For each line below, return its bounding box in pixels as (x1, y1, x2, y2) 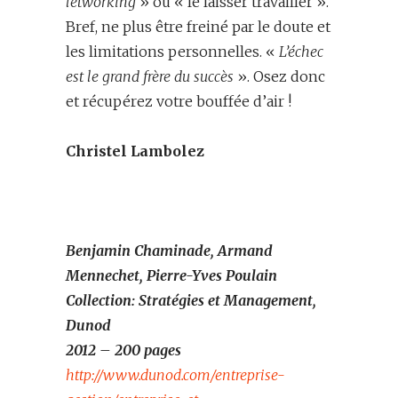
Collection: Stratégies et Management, (66, 291, 316, 310)
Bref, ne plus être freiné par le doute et (66, 18, 330, 36)
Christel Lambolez (66, 142, 204, 161)
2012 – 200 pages (66, 341, 181, 360)
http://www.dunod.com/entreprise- (66, 366, 285, 385)
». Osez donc (234, 68, 325, 86)
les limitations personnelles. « (66, 43, 279, 61)
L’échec (279, 43, 323, 61)
